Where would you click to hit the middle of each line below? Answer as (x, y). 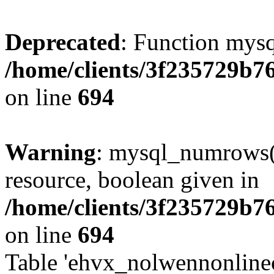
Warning (50, 152)
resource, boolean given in (132, 180)
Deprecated (63, 42)
